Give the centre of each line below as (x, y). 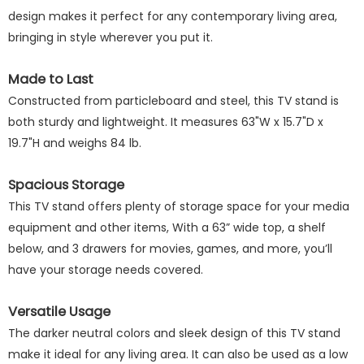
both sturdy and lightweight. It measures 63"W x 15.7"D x (166, 122)
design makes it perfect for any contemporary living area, (173, 16)
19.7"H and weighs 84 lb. (75, 143)
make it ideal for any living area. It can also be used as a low (178, 354)
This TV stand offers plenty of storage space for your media (179, 206)
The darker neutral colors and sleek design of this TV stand (174, 333)
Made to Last (51, 79)
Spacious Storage (66, 185)
